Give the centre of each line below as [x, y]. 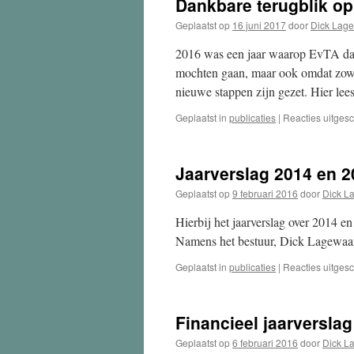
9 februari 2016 [265, 193]
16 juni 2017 [259, 25]
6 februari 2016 [265, 343]
